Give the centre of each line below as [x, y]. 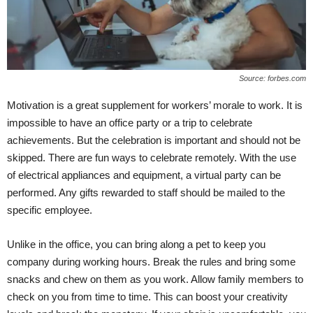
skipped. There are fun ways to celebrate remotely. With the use [152, 157]
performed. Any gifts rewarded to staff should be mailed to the [146, 192]
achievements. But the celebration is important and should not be [154, 140]
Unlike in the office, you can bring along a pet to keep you [136, 244]
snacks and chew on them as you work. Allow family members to [155, 279]
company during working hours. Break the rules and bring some [151, 261]
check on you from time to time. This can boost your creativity [147, 296]
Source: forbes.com [272, 78]
